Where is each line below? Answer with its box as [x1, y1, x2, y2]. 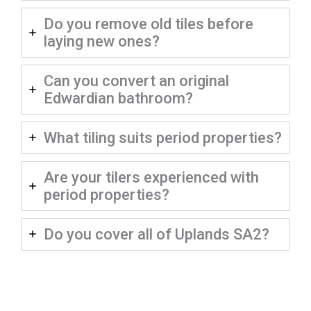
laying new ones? [44, 32, 160, 50]
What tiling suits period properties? [44, 128, 282, 146]
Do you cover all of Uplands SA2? [44, 225, 269, 243]
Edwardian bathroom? [44, 89, 193, 107]
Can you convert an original [44, 72, 229, 90]
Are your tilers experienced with [44, 168, 259, 186]
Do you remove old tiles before [44, 15, 253, 33]
